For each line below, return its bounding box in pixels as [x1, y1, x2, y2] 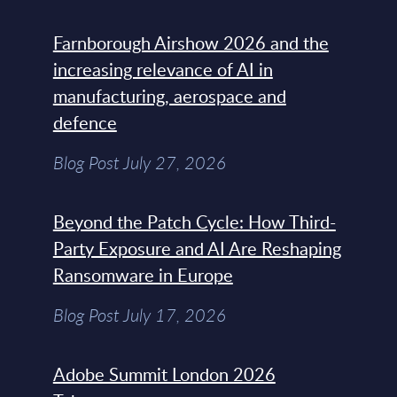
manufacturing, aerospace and [52, 83, 286, 109]
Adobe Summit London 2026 [52, 362, 276, 387]
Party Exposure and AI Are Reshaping [52, 236, 341, 261]
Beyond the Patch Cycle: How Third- [52, 209, 336, 235]
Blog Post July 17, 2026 [52, 303, 226, 328]
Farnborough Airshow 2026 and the [52, 30, 329, 56]
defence [52, 110, 117, 136]
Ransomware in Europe [52, 262, 233, 288]
